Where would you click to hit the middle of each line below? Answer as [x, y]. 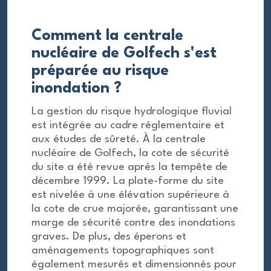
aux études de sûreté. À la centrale [119, 139]
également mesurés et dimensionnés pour [134, 265]
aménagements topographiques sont [123, 251]
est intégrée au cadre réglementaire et [128, 126]
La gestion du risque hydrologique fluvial [132, 112]
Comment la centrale [107, 36]
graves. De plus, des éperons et [109, 237]
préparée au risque [100, 71]
